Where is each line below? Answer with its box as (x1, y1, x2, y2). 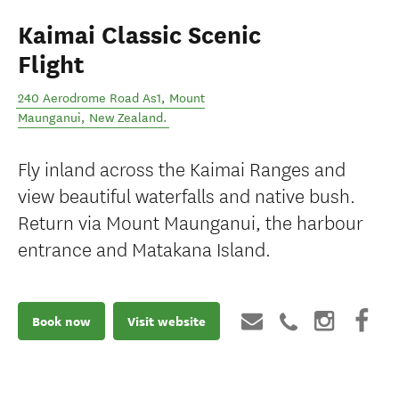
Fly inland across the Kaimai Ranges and (18, 154, 346, 182)
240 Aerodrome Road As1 (18, 91, 161, 106)
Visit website (127, 312, 206, 330)
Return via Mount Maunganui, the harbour (18, 208, 363, 235)
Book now (32, 312, 91, 330)
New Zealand (89, 110, 163, 126)
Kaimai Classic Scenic (18, 20, 261, 51)
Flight (18, 50, 85, 80)
